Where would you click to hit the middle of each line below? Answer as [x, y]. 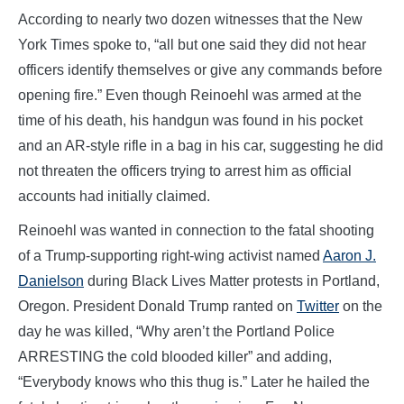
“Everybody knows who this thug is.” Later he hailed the [194, 381]
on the [361, 306]
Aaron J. [349, 255]
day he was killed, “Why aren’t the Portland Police [176, 331]
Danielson [51, 280]
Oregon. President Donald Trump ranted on [157, 306]
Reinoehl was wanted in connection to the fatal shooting [196, 230]
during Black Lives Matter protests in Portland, [232, 280]
